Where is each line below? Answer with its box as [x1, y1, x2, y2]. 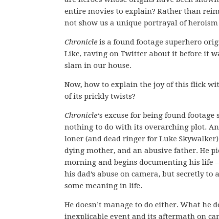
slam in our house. [65, 61, 131, 70]
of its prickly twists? [65, 92, 135, 101]
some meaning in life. [65, 181, 142, 190]
